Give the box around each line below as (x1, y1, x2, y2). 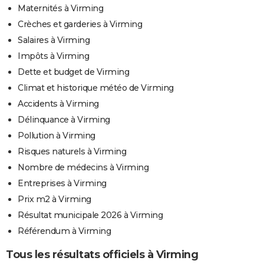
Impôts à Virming (18, 50, 89, 61)
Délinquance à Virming (18, 114, 110, 125)
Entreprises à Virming (18, 177, 107, 189)
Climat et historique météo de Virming (18, 82, 174, 93)
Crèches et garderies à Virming (18, 18, 142, 29)
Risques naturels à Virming (18, 146, 126, 157)
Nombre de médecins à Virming (18, 161, 148, 173)
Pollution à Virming (18, 130, 95, 141)
